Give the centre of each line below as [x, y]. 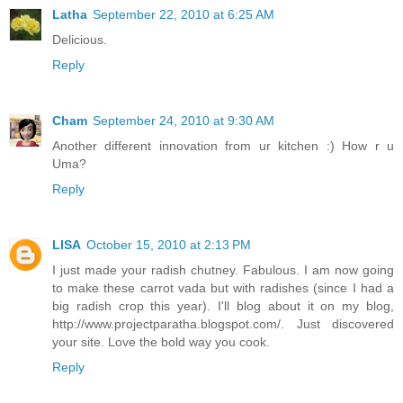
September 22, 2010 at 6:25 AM [184, 15]
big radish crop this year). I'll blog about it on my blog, [223, 306]
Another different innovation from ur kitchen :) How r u [223, 146]
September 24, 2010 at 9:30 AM [184, 121]
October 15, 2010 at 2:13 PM [169, 245]
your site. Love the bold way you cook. [161, 342]
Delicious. [80, 40]
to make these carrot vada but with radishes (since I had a [223, 288]
